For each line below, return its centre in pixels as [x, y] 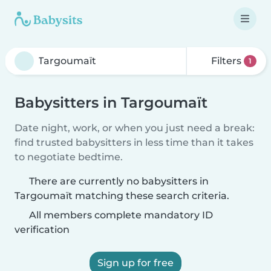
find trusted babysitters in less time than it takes [134, 142]
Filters [227, 61]
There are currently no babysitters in [119, 181]
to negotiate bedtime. [69, 157]
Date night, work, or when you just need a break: [135, 128]
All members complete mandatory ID [120, 215]
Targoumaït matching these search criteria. [122, 196]
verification [42, 230]
